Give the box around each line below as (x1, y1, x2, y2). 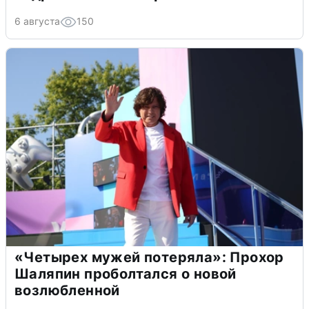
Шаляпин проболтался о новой (14, 265, 237, 282)
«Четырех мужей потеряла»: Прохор (14, 248, 284, 266)
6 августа (14, 14, 60, 27)
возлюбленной (14, 281, 120, 299)
